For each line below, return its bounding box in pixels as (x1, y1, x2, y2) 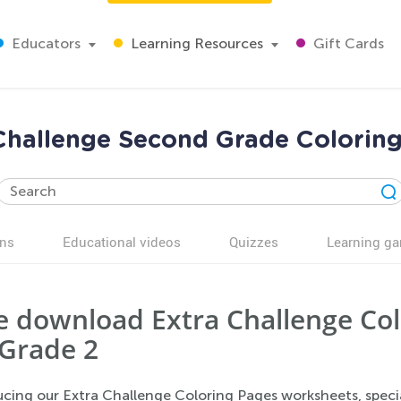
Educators (8, 35, 81, 52)
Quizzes (229, 233, 278, 251)
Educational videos (63, 233, 181, 251)
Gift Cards (310, 35, 384, 52)
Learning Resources (127, 35, 263, 52)
